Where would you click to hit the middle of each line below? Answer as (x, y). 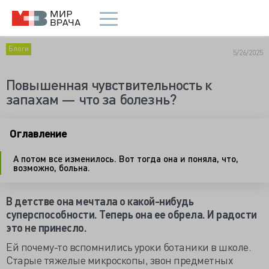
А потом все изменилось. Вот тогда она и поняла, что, (126, 158)
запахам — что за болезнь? (91, 99)
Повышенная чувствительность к (109, 84)
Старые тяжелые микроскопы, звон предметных (119, 260)
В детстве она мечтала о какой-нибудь (100, 201)
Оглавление (38, 133)
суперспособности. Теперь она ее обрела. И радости (131, 214)
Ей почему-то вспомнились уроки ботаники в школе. (128, 246)
